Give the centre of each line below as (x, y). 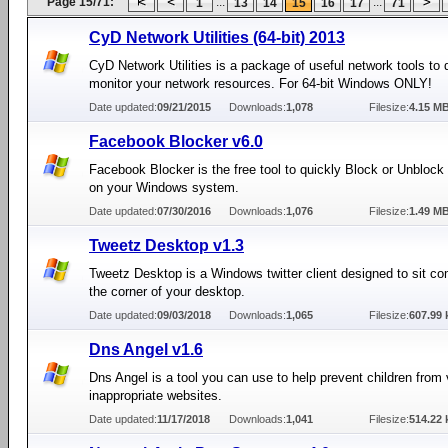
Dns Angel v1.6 (146, 349)
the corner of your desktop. (167, 291)
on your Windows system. (164, 187)
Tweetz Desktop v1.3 (166, 245)
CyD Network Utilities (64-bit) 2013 (217, 37)
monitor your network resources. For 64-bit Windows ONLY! (260, 83)
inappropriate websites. (155, 395)
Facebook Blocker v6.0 (176, 141)
